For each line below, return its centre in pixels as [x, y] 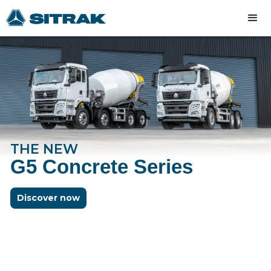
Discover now [48, 198]
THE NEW [44, 149]
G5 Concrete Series [102, 167]
